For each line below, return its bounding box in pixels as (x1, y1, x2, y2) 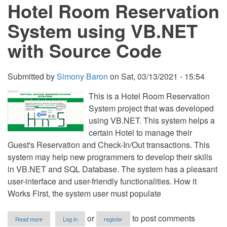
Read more (15, 215, 43, 223)
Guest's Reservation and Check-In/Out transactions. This (8, 139, 210, 150)
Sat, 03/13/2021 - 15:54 (121, 70, 205, 82)
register (104, 215, 123, 223)
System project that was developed (89, 102, 214, 114)
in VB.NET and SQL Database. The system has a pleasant (8, 163, 217, 175)
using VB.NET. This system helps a (89, 115, 215, 126)
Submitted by (8, 70, 57, 82)
